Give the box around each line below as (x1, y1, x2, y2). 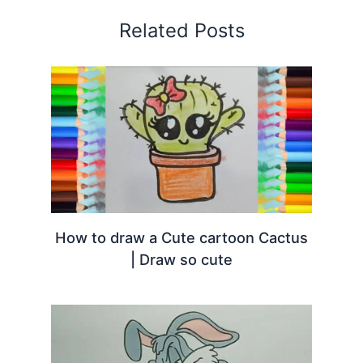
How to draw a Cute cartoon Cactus (55, 228, 308, 246)
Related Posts (118, 18, 245, 42)
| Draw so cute (130, 250, 233, 268)
